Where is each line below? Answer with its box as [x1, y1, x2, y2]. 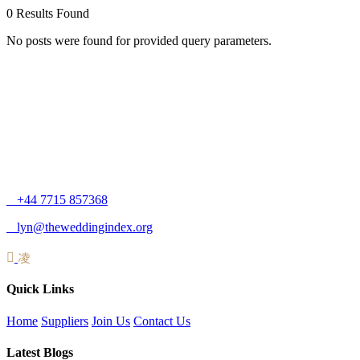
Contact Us [133, 313, 190, 328]
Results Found [16, 6, 89, 20]
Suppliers [41, 313, 88, 328]
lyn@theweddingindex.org [17, 220, 153, 234]
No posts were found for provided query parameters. [6, 34, 272, 47]
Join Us [92, 313, 130, 328]
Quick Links [6, 282, 74, 297]
